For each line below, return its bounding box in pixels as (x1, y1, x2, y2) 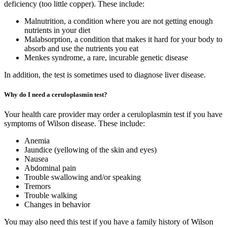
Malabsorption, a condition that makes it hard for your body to (24, 34, 222, 44)
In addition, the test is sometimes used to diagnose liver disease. (4, 70, 206, 79)
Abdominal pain (24, 164, 76, 173)
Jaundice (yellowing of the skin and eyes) (24, 145, 157, 155)
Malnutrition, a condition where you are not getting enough (24, 16, 213, 25)
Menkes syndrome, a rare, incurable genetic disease (24, 53, 188, 62)
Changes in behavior (24, 200, 90, 209)
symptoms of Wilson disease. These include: (4, 119, 145, 128)
